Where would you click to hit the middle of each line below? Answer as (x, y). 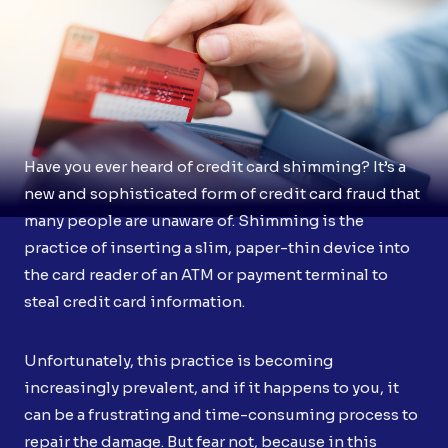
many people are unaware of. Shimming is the (194, 220)
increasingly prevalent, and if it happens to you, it (211, 387)
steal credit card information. (134, 301)
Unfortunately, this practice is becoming (178, 360)
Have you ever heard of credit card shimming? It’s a (215, 166)
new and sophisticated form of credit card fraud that (222, 193)
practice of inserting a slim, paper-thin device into (217, 247)
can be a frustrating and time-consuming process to (221, 414)
